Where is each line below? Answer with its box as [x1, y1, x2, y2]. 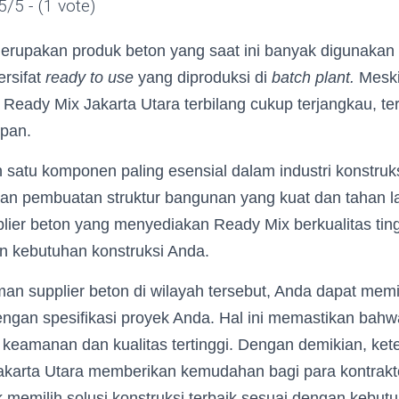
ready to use [45, 69, 138, 86]
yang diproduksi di [138, 69, 272, 86]
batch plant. [272, 69, 359, 86]
